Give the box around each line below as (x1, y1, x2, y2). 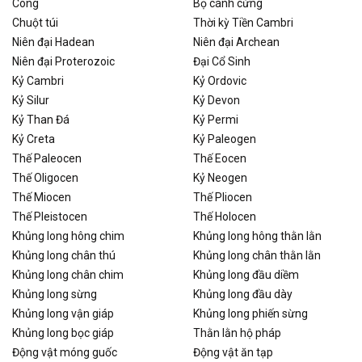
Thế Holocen (193, 210, 256, 224)
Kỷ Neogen (193, 171, 247, 185)
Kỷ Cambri (12, 74, 64, 88)
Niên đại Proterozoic (12, 55, 115, 69)
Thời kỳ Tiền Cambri (193, 16, 293, 30)
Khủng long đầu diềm (193, 268, 299, 282)
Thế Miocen (12, 191, 71, 204)
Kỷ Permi (193, 113, 238, 127)
